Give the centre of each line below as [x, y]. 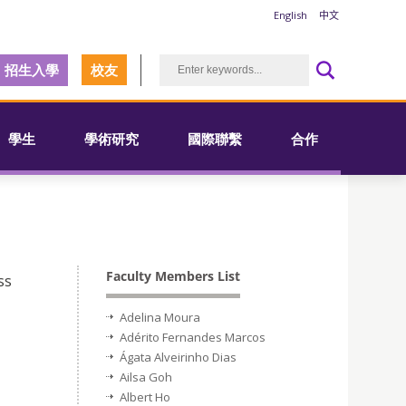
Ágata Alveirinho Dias [178, 357]
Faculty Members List [173, 276]
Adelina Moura [160, 317]
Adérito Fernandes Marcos [193, 337]
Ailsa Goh [146, 377]
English [290, 15]
